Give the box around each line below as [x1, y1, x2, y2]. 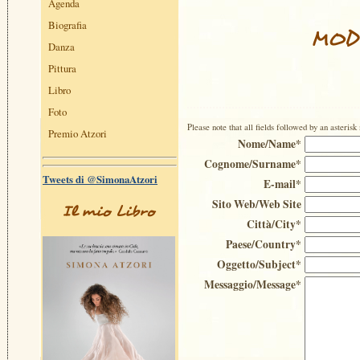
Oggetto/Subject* [217, 256, 301, 272]
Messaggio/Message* [204, 276, 301, 292]
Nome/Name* [238, 136, 301, 152]
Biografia [48, 18, 87, 32]
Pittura [48, 61, 76, 76]
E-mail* [264, 176, 301, 192]
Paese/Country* [226, 236, 301, 252]
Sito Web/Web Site [212, 196, 301, 212]
